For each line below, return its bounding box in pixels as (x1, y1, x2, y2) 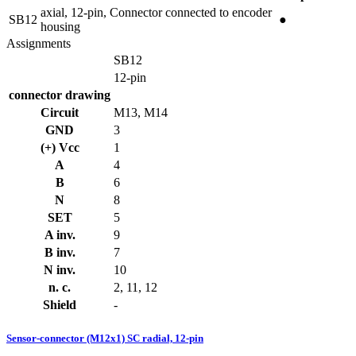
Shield (43, 298, 76, 312)
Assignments (6, 37, 71, 51)
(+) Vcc (40, 141, 79, 155)
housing (41, 20, 80, 34)
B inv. (44, 246, 75, 260)
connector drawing (9, 88, 110, 103)
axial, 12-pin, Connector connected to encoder (41, 6, 272, 20)
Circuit (41, 106, 79, 120)
